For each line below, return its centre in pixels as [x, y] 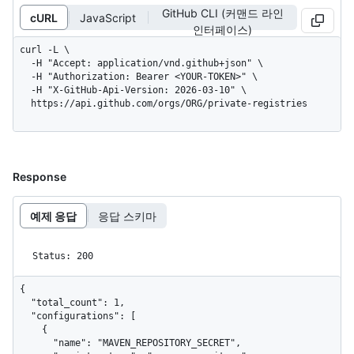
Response [40, 177]
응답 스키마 [127, 216]
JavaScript [108, 17]
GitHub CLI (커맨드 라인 [222, 13]
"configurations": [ [25, 316]
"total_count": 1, [25, 303]
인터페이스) [222, 30]
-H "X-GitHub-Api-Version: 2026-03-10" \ [25, 90]
